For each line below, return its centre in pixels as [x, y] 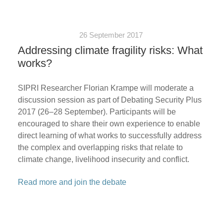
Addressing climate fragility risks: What [110, 50]
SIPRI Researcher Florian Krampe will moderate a [106, 88]
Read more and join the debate [72, 182]
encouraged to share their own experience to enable [109, 123]
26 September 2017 [111, 35]
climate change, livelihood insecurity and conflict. [103, 159]
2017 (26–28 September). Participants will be [97, 111]
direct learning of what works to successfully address [110, 135]
